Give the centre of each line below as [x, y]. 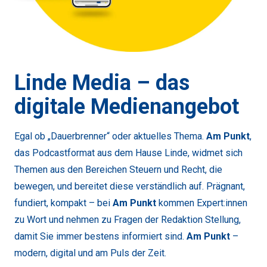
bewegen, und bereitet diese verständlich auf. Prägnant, [130, 186]
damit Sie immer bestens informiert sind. [100, 236]
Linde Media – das [102, 83]
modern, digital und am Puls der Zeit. [90, 253]
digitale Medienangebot [127, 106]
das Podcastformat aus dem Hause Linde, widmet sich [128, 153]
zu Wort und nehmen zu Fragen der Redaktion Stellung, [128, 219]
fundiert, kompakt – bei [63, 203]
